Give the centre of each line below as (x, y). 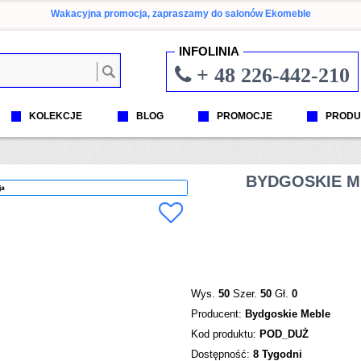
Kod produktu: (226, 334)
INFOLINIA (210, 51)
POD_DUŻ (284, 334)
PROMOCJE (244, 116)
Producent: (218, 314)
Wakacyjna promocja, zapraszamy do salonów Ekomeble (180, 14)
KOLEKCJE (56, 116)
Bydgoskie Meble (288, 314)
